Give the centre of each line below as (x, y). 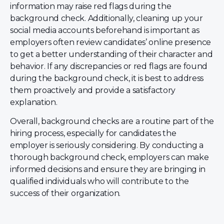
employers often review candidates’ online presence (111, 42)
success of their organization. (65, 193)
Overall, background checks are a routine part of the (112, 121)
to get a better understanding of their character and (111, 54)
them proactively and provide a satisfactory (93, 90)
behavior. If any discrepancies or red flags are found (109, 66)
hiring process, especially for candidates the (93, 133)
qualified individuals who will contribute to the (99, 181)
